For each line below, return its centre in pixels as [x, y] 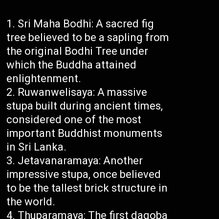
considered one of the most [74, 120]
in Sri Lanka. [37, 147]
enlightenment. [44, 79]
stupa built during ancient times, [85, 106]
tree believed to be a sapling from [88, 38]
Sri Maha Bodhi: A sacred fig [86, 24]
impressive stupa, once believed [84, 175]
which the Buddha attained [72, 65]
